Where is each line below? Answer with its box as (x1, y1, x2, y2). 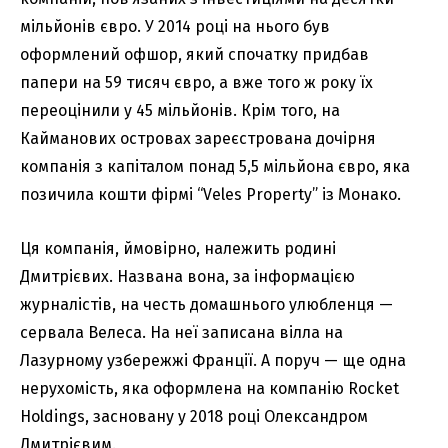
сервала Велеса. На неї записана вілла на (20, 322, 343, 342)
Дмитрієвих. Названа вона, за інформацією (20, 266, 355, 286)
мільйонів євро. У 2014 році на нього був (20, 16, 330, 36)
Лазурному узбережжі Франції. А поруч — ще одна (20, 350, 406, 370)
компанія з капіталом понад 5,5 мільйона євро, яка (20, 156, 410, 176)
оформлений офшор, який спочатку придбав (20, 44, 369, 64)
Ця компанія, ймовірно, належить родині (20, 238, 336, 258)
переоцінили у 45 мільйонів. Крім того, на (20, 100, 340, 120)
